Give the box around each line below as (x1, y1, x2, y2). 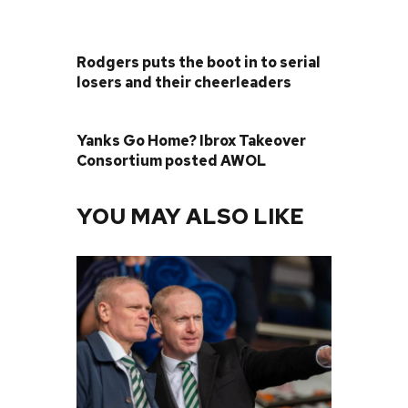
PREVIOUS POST (96, 32, 208, 48)
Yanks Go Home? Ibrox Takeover (76, 130, 306, 150)
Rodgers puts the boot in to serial (76, 53, 321, 73)
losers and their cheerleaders (76, 73, 291, 93)
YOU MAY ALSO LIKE (76, 201, 304, 230)
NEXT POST (76, 109, 156, 126)
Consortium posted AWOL (76, 150, 266, 170)
